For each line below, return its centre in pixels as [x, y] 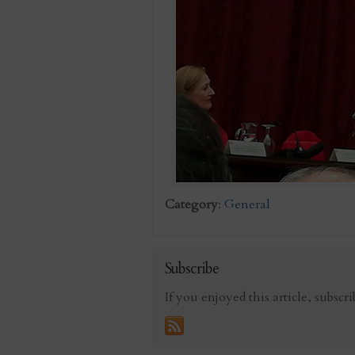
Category [191, 204]
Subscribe [192, 269]
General [247, 204]
